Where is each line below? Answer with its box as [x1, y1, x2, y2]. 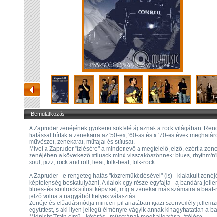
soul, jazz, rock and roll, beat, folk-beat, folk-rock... [29, 159, 159, 166]
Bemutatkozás [31, 111, 65, 117]
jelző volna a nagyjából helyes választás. [29, 193, 137, 200]
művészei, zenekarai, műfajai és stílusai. [29, 139, 135, 145]
